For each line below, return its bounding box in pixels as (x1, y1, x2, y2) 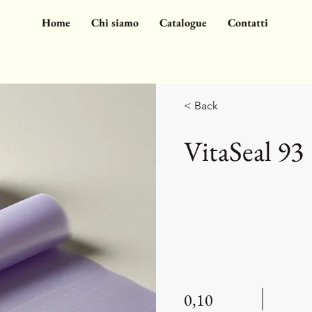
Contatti (228, 15, 268, 30)
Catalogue (159, 15, 207, 30)
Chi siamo (91, 15, 139, 30)
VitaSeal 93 (184, 133, 304, 169)
